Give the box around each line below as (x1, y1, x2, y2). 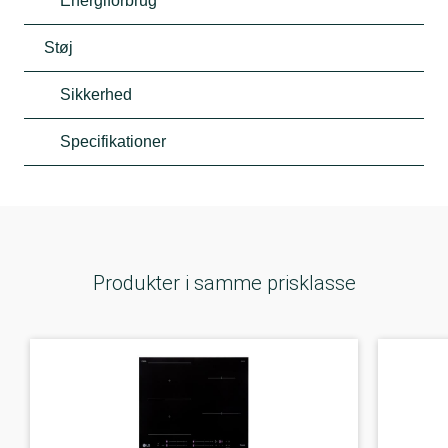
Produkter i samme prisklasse (92, 270, 356, 295)
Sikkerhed (60, 85, 132, 103)
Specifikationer (60, 132, 166, 150)
